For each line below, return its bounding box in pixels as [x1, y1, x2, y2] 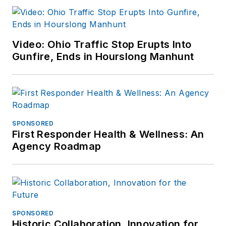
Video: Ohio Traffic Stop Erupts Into [12, 38, 192, 50]
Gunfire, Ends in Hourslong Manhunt [12, 50, 194, 63]
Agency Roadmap [12, 140, 101, 152]
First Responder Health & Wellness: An [12, 128, 204, 140]
